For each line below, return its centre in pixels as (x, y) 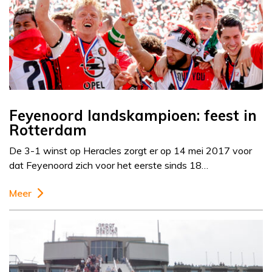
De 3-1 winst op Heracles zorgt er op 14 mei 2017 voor (131, 151)
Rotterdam (48, 130)
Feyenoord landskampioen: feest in (133, 116)
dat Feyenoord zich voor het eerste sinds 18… (109, 165)
